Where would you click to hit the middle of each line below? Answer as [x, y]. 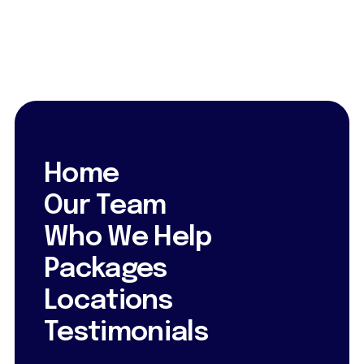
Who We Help [128, 238]
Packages [106, 270]
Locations [108, 301]
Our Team [105, 206]
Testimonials [126, 333]
